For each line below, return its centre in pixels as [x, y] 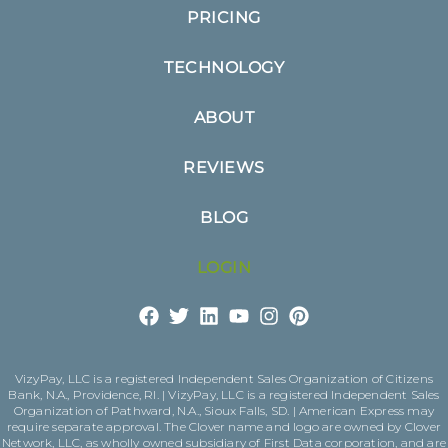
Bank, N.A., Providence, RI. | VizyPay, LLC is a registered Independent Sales [224, 394]
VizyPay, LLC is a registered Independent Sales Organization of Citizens [224, 378]
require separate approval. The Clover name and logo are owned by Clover [224, 426]
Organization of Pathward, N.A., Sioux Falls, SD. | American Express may [224, 410]
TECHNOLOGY [224, 67]
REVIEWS [224, 167]
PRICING [224, 17]
